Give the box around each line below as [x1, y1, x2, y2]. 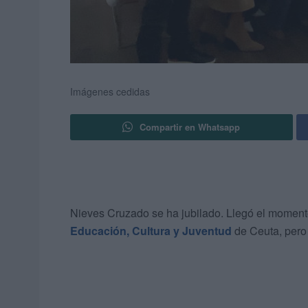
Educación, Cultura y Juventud [70, 223, 232, 239]
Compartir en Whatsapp [140, 120, 241, 134]
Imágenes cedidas [70, 85, 150, 99]
